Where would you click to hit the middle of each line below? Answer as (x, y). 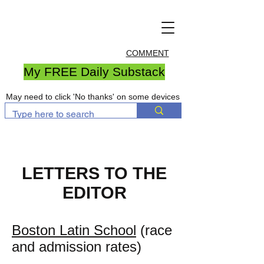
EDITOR (94, 193)
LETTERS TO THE (94, 173)
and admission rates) (77, 247)
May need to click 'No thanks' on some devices (93, 97)
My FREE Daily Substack (94, 72)
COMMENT (147, 53)
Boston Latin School (74, 230)
